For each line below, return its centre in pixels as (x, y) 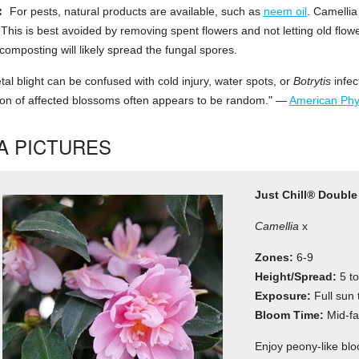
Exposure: (283, 296)
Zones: (274, 257)
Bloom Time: (290, 315)
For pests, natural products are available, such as (136, 11)
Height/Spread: (296, 276)
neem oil (285, 11)
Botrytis (312, 81)
